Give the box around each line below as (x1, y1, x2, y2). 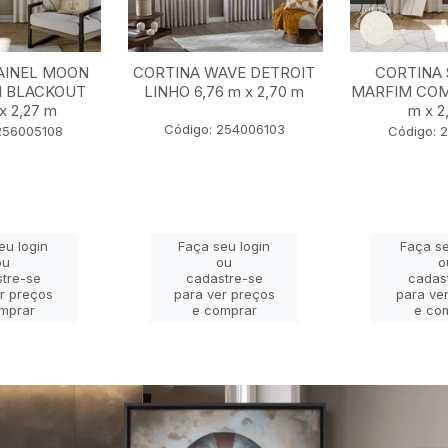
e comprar (191, 302, 257, 319)
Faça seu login (178, 238, 270, 255)
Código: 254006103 (163, 121, 285, 138)
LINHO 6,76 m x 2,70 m (144, 82, 304, 102)
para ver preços (173, 286, 275, 303)
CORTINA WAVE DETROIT (133, 63, 315, 83)
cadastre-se (185, 270, 263, 287)
